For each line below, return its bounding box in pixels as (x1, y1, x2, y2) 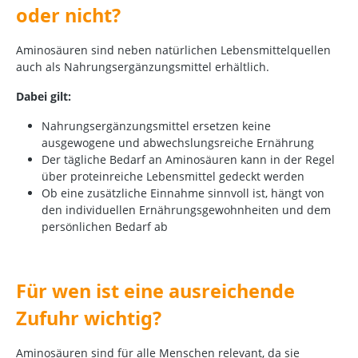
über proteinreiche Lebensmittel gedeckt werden (42, 169, 304, 185)
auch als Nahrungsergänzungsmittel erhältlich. (16, 59, 269, 75)
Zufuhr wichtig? (16, 305, 161, 332)
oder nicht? (16, 2, 121, 29)
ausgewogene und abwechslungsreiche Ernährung (42, 135, 314, 151)
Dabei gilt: (16, 89, 71, 105)
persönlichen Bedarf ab (42, 219, 168, 235)
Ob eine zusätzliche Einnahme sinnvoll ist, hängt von (42, 185, 324, 201)
